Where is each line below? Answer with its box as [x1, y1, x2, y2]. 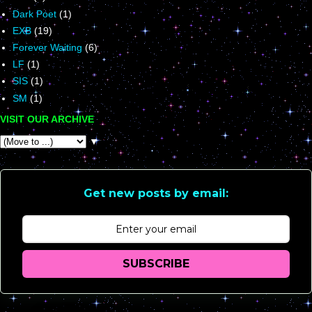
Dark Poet [13, 8, 56, 19]
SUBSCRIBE [123, 256, 189, 270]
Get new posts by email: [84, 186, 228, 200]
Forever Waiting [13, 42, 82, 54]
